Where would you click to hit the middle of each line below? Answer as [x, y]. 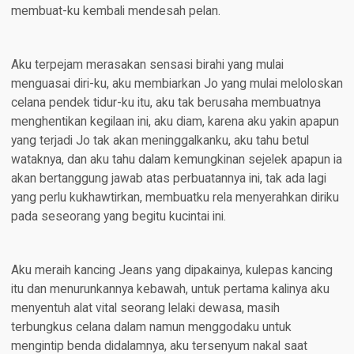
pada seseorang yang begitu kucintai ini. [118, 217]
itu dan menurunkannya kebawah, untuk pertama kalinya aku [170, 290]
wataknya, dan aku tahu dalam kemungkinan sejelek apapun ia [176, 160]
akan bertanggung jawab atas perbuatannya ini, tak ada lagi [168, 179]
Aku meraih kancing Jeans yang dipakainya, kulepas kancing [171, 271]
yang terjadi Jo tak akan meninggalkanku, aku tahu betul [160, 141]
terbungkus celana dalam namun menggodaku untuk [151, 328]
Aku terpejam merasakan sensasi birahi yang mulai [147, 65]
